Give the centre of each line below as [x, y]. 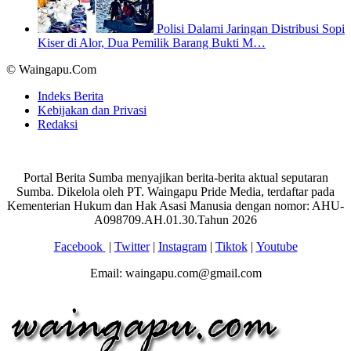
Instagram [182, 246]
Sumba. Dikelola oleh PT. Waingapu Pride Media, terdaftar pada [175, 191]
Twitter [132, 246]
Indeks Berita [71, 96]
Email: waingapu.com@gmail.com [175, 273]
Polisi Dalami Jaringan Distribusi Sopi [251, 28]
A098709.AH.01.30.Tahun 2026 [175, 219]
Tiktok [231, 246]
